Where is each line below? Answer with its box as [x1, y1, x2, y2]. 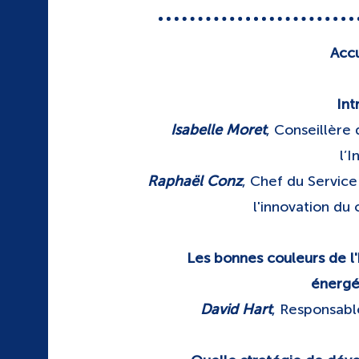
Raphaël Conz [147, 172, 242, 190]
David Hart [200, 301, 272, 318]
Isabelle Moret [171, 121, 267, 139]
